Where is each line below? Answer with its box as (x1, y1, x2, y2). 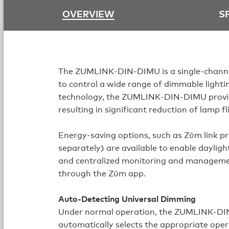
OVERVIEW (62, 7, 115, 20)
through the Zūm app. (58, 167, 146, 179)
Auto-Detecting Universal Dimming (58, 193, 196, 204)
